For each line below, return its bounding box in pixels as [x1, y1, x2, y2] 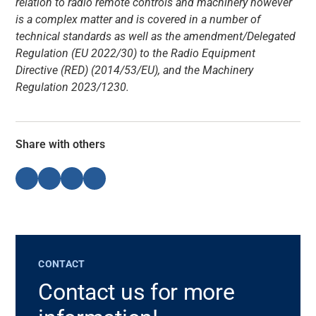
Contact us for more [38, 278, 235, 305]
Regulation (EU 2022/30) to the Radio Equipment [16, 46, 256, 60]
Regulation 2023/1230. [16, 80, 130, 94]
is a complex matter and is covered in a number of [16, 12, 261, 26]
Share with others [16, 137, 106, 151]
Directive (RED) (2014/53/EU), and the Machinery [16, 63, 254, 77]
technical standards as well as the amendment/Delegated [16, 29, 296, 43]
